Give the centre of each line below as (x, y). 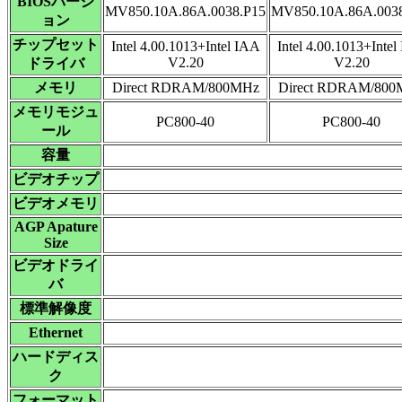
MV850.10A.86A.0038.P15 (185, 11)
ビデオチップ (56, 179)
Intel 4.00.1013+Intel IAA (185, 46)
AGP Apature (56, 227)
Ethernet (56, 332)
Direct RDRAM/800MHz (185, 87)
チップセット (56, 44)
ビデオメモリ (56, 203)
